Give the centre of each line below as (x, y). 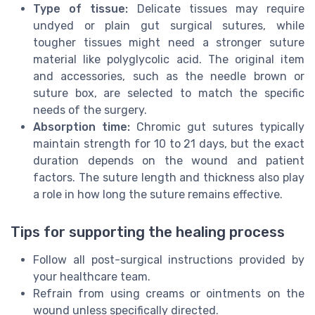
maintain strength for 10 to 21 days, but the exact (169, 144)
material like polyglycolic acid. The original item (169, 60)
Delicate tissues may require (217, 9)
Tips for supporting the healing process (148, 232)
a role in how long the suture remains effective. (158, 195)
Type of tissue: (81, 9)
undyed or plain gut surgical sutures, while (169, 26)
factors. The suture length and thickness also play (169, 178)
